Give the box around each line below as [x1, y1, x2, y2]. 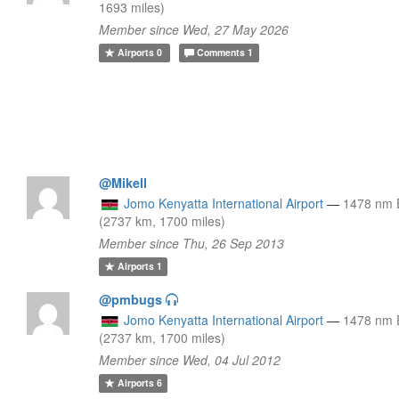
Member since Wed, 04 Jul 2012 [99, 350, 281, 369]
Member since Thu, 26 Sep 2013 [99, 233, 285, 252]
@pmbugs [99, 289, 163, 308]
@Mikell [99, 173, 148, 191]
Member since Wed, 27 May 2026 [99, 20, 289, 38]
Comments [197, 45, 246, 60]
